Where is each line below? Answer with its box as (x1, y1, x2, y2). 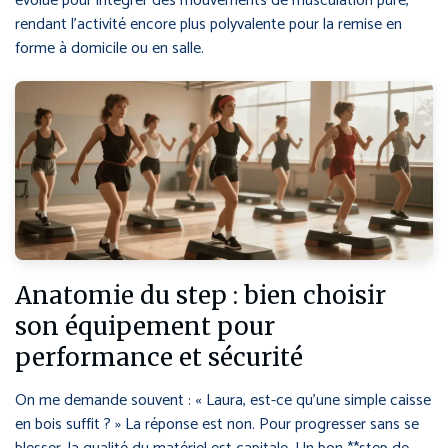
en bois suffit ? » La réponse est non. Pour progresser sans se (15, 410, 419, 438)
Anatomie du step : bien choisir (15, 279, 386, 311)
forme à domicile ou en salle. (15, 35, 204, 63)
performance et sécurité (15, 341, 303, 373)
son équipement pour (15, 310, 275, 342)
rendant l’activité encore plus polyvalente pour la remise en (15, 11, 402, 39)
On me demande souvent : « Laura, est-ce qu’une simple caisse (15, 386, 431, 414)
